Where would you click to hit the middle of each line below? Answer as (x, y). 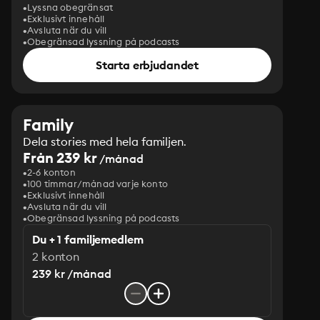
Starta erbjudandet (147, 65)
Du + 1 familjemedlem (88, 239)
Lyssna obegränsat (70, 7)
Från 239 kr (60, 157)
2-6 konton (51, 172)
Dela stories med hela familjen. (105, 141)
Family (48, 125)
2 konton (56, 256)
